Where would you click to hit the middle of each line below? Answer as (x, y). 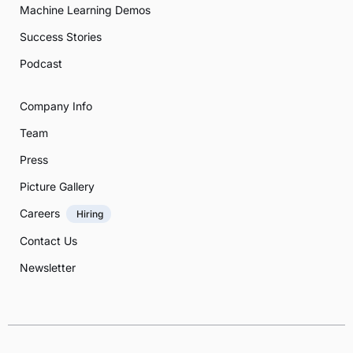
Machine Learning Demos (85, 9)
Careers (40, 213)
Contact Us (48, 240)
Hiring (89, 214)
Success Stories (61, 36)
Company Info (56, 106)
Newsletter (48, 267)
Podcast (41, 63)
